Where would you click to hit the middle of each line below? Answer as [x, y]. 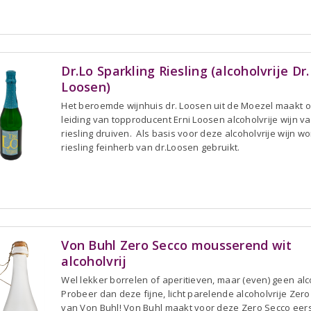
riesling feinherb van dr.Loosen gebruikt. [151, 147]
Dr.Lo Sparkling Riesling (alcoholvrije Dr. [185, 70]
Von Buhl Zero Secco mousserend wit [177, 245]
